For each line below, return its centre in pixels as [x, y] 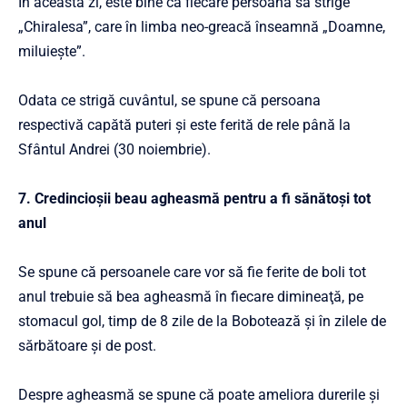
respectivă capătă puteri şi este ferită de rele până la [184, 124]
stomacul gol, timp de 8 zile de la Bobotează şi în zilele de [202, 321]
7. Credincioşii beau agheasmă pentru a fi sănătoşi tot [194, 198]
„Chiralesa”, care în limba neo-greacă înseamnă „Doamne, [202, 26]
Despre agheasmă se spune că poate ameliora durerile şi [199, 394]
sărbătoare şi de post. [87, 345]
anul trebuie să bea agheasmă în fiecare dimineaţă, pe [191, 296]
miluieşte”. [52, 51]
